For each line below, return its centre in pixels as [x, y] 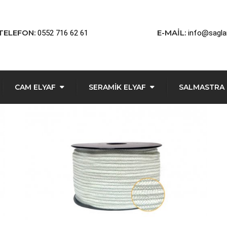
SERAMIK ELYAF [117, 87]
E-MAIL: [172, 33]
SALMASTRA [202, 87]
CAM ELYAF [35, 87]
